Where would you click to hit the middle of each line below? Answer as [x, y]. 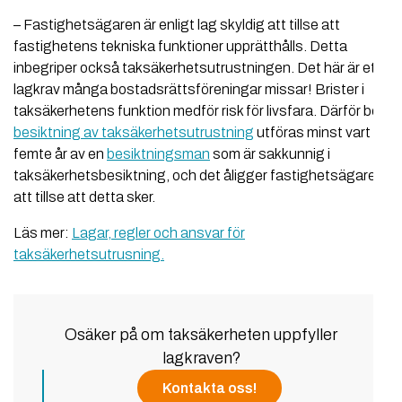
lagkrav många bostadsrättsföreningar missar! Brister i [189, 90]
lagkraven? [201, 358]
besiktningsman [158, 154]
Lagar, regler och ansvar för [158, 233]
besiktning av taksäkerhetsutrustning [134, 133]
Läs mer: [43, 233]
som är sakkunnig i [270, 154]
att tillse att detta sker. [84, 197]
